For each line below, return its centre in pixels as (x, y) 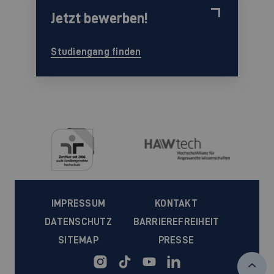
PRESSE (176, 240)
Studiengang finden (96, 52)
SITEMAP (78, 240)
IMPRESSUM (78, 203)
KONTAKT (176, 203)
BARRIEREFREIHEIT (176, 222)
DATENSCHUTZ (78, 222)
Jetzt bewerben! (100, 18)
